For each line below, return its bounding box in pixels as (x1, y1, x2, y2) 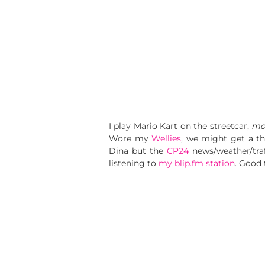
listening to (109, 158, 159, 169)
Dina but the (109, 146, 167, 157)
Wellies (151, 133, 182, 144)
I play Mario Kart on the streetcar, (109, 121, 252, 132)
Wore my (109, 133, 152, 144)
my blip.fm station (159, 158, 235, 169)
